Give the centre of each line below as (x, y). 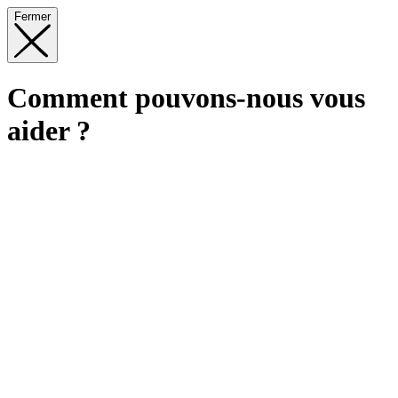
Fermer (32, 16)
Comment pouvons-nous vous (186, 98)
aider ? (49, 131)
